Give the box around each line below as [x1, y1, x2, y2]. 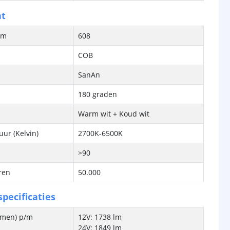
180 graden [78, 89, 118, 99]
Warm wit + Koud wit [78, 109, 150, 119]
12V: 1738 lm [78, 212, 122, 222]
